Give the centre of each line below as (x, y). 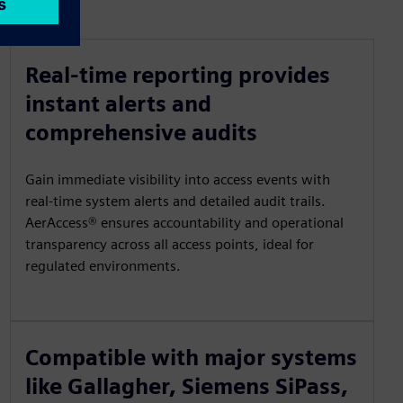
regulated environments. (103, 266)
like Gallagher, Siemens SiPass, (186, 386)
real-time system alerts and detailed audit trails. (175, 201)
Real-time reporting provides (177, 75)
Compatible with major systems (191, 358)
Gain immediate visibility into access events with (177, 179)
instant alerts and (118, 104)
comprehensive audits (141, 133)
